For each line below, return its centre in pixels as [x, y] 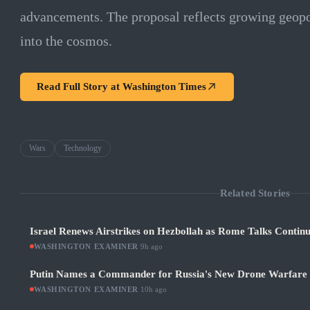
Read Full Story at [79, 86]
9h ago [151, 247]
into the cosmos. [66, 40]
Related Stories [255, 193]
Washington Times [164, 86]
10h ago [153, 290]
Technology [82, 148]
